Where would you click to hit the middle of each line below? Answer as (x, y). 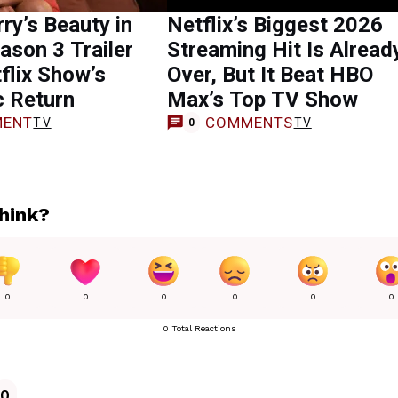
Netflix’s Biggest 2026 (275, 25)
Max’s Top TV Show (263, 99)
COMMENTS (249, 122)
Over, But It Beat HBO (270, 75)
